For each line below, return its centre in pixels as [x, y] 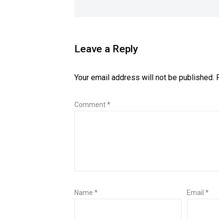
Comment [91, 105]
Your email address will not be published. [144, 77]
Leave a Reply [106, 49]
